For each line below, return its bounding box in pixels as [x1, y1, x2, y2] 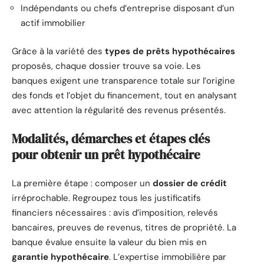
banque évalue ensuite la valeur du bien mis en [12, 236, 207, 248]
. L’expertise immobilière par [109, 250, 226, 263]
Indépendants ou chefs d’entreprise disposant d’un [21, 2, 235, 15]
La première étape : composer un [12, 177, 153, 189]
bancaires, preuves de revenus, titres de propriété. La [12, 221, 236, 233]
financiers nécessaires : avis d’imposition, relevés [12, 206, 218, 219]
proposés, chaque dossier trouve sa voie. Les [12, 60, 201, 72]
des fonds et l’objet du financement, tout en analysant [12, 89, 237, 101]
